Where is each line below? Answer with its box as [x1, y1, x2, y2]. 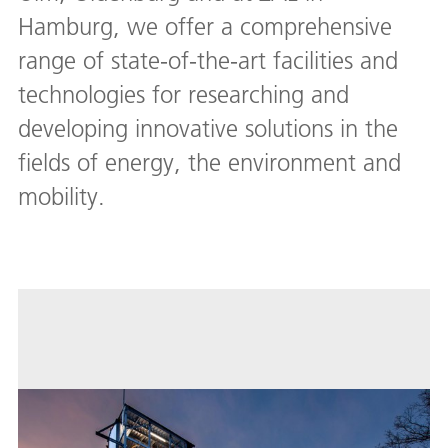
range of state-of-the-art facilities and [18, 46, 398, 75]
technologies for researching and [18, 80, 349, 109]
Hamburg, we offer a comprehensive [18, 12, 392, 41]
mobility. [18, 182, 105, 211]
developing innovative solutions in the [18, 114, 398, 143]
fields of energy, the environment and [18, 148, 401, 177]
